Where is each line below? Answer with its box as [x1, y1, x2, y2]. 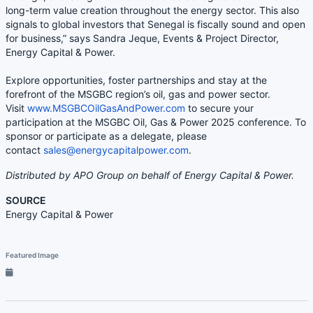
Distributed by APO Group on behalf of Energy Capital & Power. [6, 169, 294, 182]
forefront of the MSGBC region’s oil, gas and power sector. [6, 88, 270, 101]
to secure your [185, 102, 254, 115]
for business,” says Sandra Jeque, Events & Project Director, [6, 32, 279, 45]
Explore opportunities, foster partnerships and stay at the [6, 74, 267, 87]
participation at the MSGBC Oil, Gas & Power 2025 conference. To [6, 116, 306, 129]
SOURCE [6, 194, 46, 207]
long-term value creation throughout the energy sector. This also [6, 4, 299, 17]
